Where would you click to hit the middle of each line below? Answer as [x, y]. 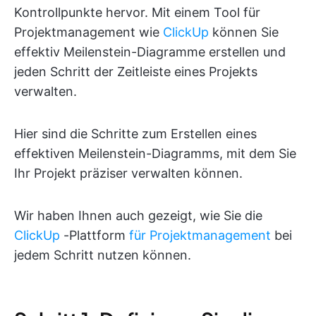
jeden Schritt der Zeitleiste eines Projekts [136, 72]
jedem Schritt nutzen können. [103, 255]
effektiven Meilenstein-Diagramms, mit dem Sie [155, 153]
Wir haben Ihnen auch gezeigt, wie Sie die [138, 215]
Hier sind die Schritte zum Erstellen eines [135, 134]
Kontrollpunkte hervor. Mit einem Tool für [137, 12]
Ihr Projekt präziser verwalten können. [128, 173]
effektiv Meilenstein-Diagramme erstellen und [150, 52]
